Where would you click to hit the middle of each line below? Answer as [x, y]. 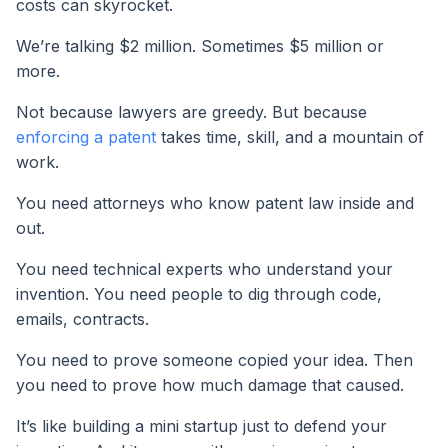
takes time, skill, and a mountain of [290, 136]
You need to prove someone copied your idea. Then [214, 359]
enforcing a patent [86, 136]
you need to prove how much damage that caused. [210, 384]
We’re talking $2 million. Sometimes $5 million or [200, 45]
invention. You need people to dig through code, [199, 293]
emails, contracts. [82, 318]
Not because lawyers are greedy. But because [191, 111]
